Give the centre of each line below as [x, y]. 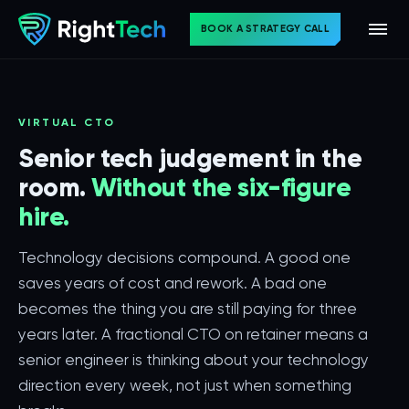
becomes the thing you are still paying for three [188, 309]
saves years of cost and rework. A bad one [173, 283]
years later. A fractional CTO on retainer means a [193, 334]
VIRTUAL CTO [67, 122]
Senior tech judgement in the [190, 158]
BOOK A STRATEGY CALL [265, 29]
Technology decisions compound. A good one [184, 257]
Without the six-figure [221, 188]
